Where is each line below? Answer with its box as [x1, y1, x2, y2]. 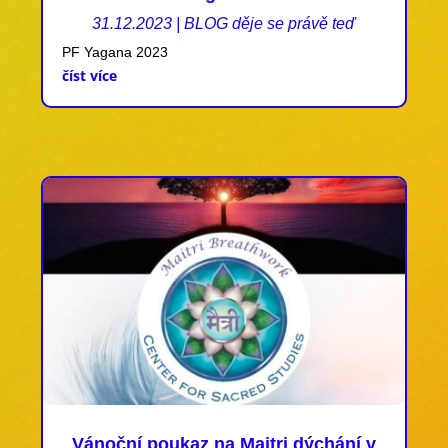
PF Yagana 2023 [61, 43, 168, 60]
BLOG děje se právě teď [184, 14, 356, 32]
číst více [61, 65, 117, 85]
